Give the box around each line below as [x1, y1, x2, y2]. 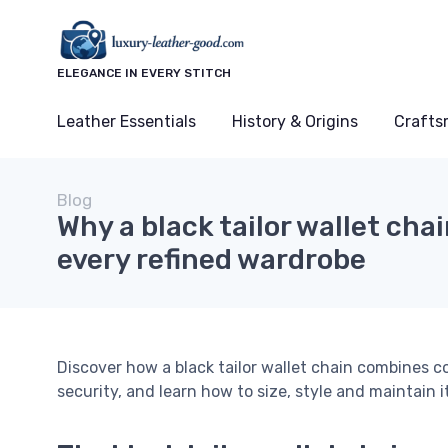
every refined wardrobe [57, 243, 366, 277]
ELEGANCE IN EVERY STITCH [57, 66, 231, 81]
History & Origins [232, 112, 358, 132]
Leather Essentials [57, 112, 196, 132]
